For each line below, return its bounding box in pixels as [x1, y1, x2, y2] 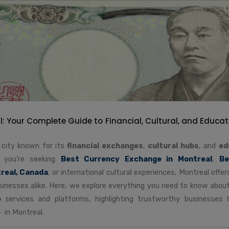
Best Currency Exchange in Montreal [60, 154, 212, 164]
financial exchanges [67, 141, 143, 150]
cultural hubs [148, 141, 199, 150]
